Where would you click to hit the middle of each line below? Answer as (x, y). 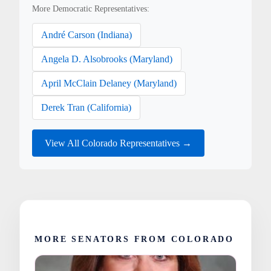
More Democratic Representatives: (91, 9)
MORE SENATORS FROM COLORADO (135, 240)
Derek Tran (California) (87, 108)
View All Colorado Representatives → (119, 143)
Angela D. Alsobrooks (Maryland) (107, 59)
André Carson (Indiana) (87, 35)
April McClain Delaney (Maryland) (109, 83)
